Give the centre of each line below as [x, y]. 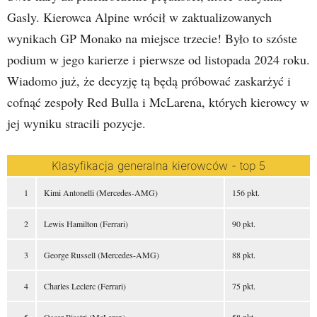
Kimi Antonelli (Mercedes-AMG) [101, 192]
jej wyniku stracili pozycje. [76, 123]
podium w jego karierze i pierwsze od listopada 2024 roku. [158, 59]
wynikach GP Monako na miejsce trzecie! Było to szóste [152, 38]
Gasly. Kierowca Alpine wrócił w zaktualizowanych [139, 17]
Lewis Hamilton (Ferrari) [86, 224]
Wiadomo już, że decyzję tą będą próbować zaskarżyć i [149, 81]
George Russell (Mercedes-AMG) [102, 255]
